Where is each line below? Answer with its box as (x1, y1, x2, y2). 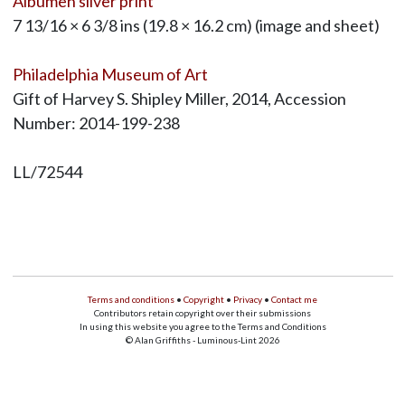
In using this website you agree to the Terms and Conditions (79, 321, 326, 333)
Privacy (233, 294, 262, 306)
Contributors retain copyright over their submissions (94, 307, 311, 319)
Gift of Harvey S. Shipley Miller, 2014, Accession (12, 89, 346, 109)
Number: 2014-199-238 (12, 113, 180, 134)
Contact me (271, 294, 317, 306)
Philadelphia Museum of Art (12, 64, 208, 85)
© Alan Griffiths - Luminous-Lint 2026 (125, 334, 280, 346)
